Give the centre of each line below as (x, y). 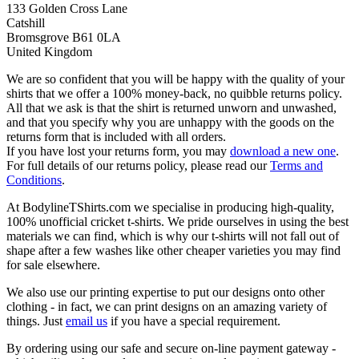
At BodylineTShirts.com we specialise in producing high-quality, (170, 208)
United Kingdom (49, 52)
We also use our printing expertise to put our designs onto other (165, 292)
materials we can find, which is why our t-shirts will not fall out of (173, 236)
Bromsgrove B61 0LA (64, 38)
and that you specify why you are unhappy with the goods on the (170, 123)
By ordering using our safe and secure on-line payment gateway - (171, 349)
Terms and (296, 166)
